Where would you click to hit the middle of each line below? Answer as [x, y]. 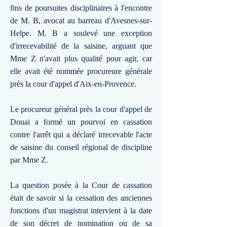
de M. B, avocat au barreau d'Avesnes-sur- [81, 21]
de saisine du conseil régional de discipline [81, 147]
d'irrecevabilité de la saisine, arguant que [81, 46]
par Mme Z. [29, 160]
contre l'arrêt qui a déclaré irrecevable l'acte [81, 135]
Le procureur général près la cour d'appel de [81, 109]
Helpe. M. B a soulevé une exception [81, 33]
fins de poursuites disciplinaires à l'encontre [81, 8]
